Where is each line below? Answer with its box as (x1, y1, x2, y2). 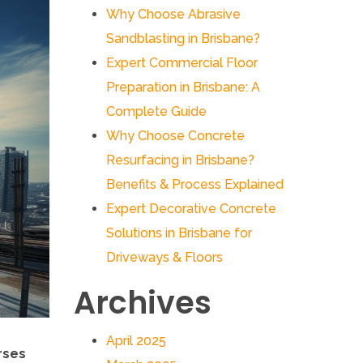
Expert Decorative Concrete (106, 201, 276, 217)
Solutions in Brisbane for (106, 225, 252, 241)
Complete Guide (106, 104, 207, 120)
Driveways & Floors (106, 250, 223, 266)
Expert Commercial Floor (106, 55, 258, 71)
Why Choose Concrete (106, 128, 245, 144)
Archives (74, 281, 211, 325)
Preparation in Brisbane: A (106, 79, 260, 96)
